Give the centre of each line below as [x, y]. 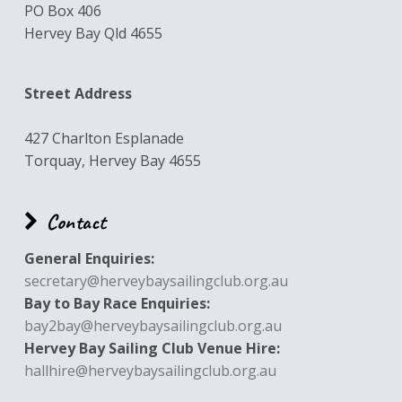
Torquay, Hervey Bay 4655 [112, 161]
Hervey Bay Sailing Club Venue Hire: [152, 348]
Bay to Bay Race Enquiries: [117, 303]
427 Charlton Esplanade [104, 139]
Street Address [78, 94]
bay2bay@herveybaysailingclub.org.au [153, 325]
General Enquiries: [89, 258]
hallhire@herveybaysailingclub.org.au [150, 370]
